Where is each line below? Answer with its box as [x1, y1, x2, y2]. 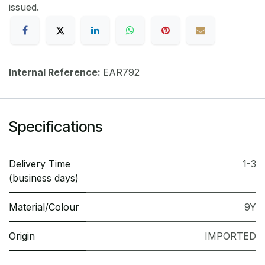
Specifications [9, 118, 102, 136]
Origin [9, 230, 35, 243]
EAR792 [103, 66, 140, 79]
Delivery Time [9, 158, 70, 170]
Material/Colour [9, 201, 79, 214]
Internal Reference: [9, 66, 103, 79]
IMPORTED [205, 230, 256, 243]
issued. [9, 1, 42, 13]
